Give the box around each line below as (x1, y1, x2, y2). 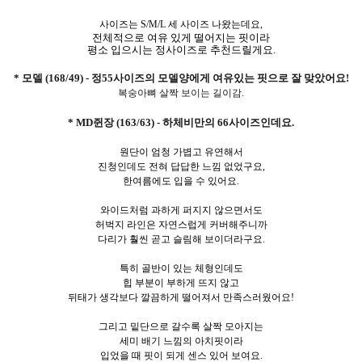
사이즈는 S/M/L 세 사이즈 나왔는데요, (99, 18, 263, 30)
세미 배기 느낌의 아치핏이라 (119, 335, 243, 347)
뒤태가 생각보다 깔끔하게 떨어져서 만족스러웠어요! (68, 291, 294, 303)
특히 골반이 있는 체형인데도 (119, 262, 243, 274)
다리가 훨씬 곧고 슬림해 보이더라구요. (97, 233, 265, 245)
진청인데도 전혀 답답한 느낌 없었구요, (97, 160, 265, 172)
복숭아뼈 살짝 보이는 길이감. (118, 86, 244, 99)
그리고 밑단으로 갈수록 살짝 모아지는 (99, 320, 263, 332)
